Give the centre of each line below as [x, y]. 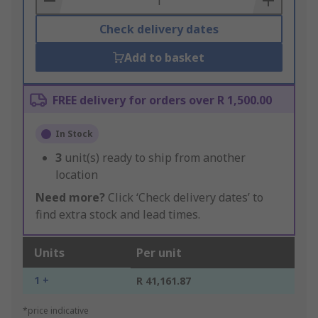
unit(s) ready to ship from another [155, 158]
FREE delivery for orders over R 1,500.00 [162, 100]
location [77, 175]
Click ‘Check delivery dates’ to [184, 198]
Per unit [159, 253]
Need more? [70, 198]
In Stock [74, 134]
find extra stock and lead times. [118, 215]
